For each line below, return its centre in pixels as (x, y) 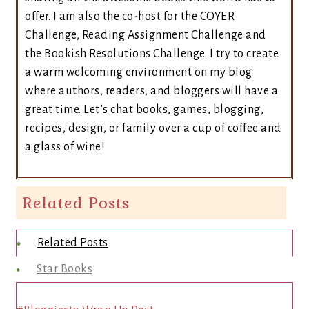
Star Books (64, 269)
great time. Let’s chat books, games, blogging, (144, 110)
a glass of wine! (65, 147)
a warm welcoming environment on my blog (139, 72)
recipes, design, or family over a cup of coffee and (153, 128)
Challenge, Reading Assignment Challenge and (146, 35)
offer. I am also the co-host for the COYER (130, 17)
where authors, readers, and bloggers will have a (151, 91)
